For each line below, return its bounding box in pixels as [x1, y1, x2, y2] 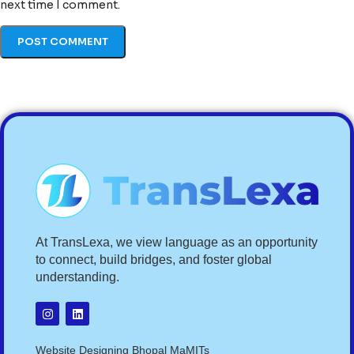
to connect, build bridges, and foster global [36, 253, 272, 267]
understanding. [36, 270, 119, 284]
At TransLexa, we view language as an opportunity [36, 235, 318, 250]
